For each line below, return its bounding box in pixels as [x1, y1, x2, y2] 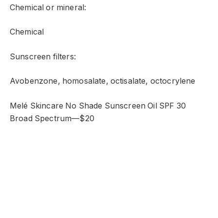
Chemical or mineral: [10, 2, 87, 12]
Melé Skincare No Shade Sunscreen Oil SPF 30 [10, 101, 186, 110]
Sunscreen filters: [10, 52, 76, 61]
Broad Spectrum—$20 [10, 113, 94, 123]
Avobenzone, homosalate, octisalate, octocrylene [10, 76, 196, 86]
